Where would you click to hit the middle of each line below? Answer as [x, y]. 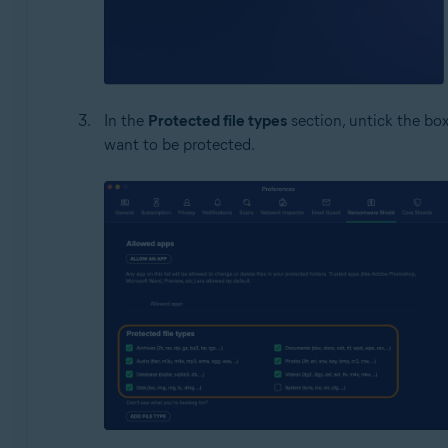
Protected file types [217, 121]
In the [125, 121]
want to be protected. [179, 145]
